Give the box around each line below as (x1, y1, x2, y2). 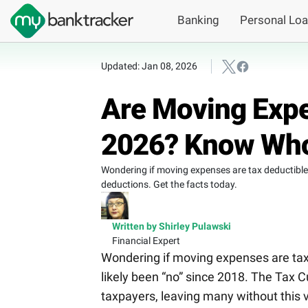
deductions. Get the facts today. (101, 179, 237, 190)
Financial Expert (112, 235, 180, 247)
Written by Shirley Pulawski (112, 221, 231, 232)
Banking (177, 13, 219, 27)
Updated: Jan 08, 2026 (101, 60, 197, 72)
